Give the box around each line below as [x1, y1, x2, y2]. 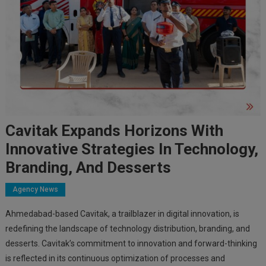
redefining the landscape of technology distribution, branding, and [5, 224, 250, 234]
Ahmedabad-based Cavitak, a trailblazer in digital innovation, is [5, 209, 239, 219]
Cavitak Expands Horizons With [5, 122, 223, 140]
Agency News [12, 185, 58, 194]
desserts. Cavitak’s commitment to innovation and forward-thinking [5, 239, 257, 249]
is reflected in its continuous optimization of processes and [5, 254, 225, 264]
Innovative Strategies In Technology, [5, 140, 258, 159]
